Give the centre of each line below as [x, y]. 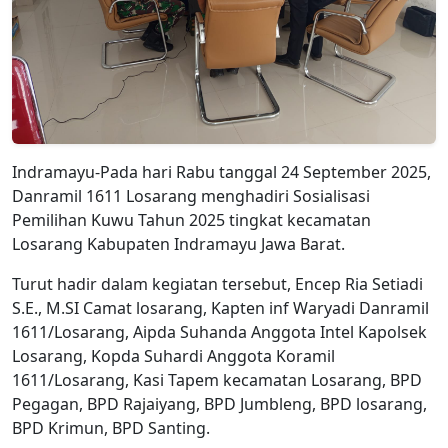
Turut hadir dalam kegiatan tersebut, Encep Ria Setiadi [217, 284]
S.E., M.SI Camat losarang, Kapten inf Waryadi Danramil [220, 308]
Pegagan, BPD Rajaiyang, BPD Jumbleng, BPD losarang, [219, 404]
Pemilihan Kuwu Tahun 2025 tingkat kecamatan [191, 220]
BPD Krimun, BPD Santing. [111, 428]
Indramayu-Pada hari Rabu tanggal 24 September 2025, [221, 172]
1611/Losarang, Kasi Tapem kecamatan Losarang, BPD [217, 380]
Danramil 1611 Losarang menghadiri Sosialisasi [191, 196]
